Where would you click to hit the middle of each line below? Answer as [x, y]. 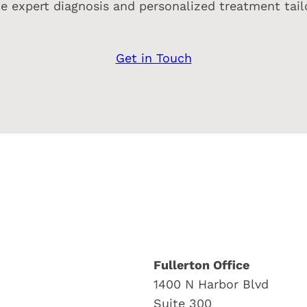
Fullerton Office [201, 265]
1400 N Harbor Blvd [211, 284]
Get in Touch [153, 58]
